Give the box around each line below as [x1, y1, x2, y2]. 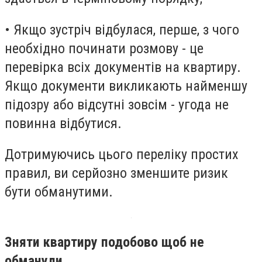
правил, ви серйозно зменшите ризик [5, 165, 228, 182]
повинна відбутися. [5, 115, 122, 132]
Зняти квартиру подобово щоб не [5, 233, 204, 250]
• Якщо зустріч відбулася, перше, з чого [5, 21, 239, 38]
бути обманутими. [5, 184, 113, 201]
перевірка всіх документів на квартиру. [5, 58, 241, 75]
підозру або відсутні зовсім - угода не [5, 96, 229, 113]
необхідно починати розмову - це [5, 40, 204, 57]
